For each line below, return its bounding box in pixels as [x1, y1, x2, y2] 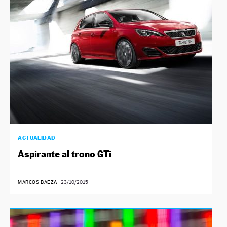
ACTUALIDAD [18, 134, 56, 141]
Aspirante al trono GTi [18, 148, 112, 159]
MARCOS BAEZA [18, 179, 58, 185]
